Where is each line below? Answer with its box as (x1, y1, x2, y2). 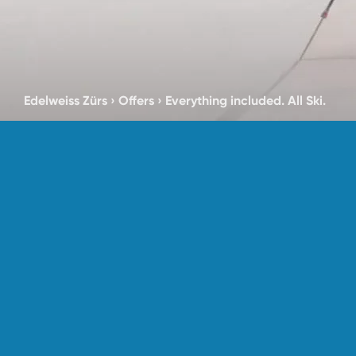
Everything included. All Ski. (165, 93, 326, 108)
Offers (118, 93, 154, 108)
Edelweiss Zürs (24, 93, 107, 108)
